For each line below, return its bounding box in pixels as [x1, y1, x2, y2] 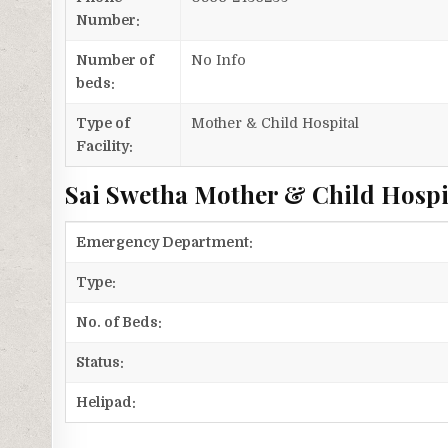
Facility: [76, 138, 134, 155]
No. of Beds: [76, 314, 163, 331]
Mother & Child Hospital [191, 115, 360, 132]
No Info [191, 52, 247, 69]
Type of [76, 115, 131, 132]
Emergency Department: [76, 234, 254, 251]
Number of [76, 52, 155, 69]
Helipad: [76, 394, 137, 411]
